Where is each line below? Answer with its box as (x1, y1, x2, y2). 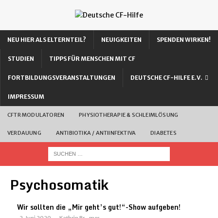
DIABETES (150, 129, 177, 136)
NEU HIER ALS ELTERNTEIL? (7, 36, 86, 43)
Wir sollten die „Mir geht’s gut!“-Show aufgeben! (17, 201, 181, 213)
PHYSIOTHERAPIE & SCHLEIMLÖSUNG (79, 111, 179, 118)
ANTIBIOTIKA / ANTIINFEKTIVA (55, 129, 136, 136)
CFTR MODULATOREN (7, 111, 65, 118)
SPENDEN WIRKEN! (157, 36, 211, 43)
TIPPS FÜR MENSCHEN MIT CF (49, 55, 135, 62)
